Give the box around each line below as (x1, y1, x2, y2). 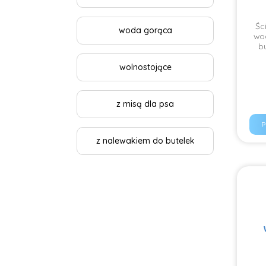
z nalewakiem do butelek (96, 135, 195, 146)
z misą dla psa (116, 99, 174, 109)
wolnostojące (119, 62, 172, 72)
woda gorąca (118, 25, 172, 36)
